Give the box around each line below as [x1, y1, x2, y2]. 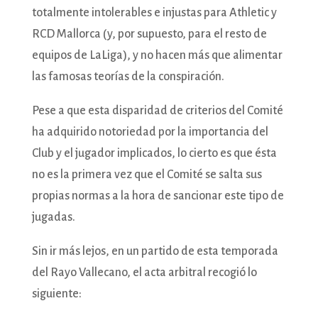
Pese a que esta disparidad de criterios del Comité [31, 104, 283, 117]
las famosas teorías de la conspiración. [31, 70, 224, 83]
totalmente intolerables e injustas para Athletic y [31, 6, 277, 19]
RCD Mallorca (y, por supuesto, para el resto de [31, 27, 267, 40]
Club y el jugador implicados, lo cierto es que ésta [31, 146, 277, 160]
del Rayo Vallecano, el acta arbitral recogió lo [31, 265, 257, 279]
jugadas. [31, 210, 75, 224]
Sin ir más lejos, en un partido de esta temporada [31, 244, 278, 258]
